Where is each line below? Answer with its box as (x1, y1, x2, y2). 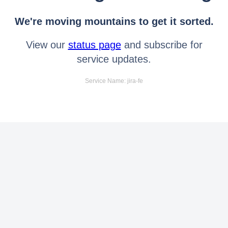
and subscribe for (121, 39, 203, 50)
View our (25, 39, 68, 50)
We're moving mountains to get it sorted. (14, 15, 214, 27)
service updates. (77, 53, 151, 65)
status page (68, 39, 121, 50)
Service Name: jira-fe (85, 77, 143, 84)
